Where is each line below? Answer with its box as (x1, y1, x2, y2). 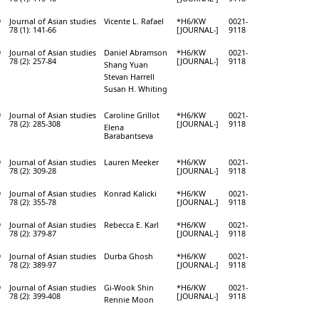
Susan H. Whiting (104, 83, 167, 94)
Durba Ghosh (104, 250, 153, 261)
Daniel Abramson (104, 46, 167, 58)
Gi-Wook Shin (104, 281, 154, 293)
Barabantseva (104, 130, 153, 141)
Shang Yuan (104, 58, 148, 70)
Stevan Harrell (104, 70, 155, 82)
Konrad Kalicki (104, 187, 157, 199)
